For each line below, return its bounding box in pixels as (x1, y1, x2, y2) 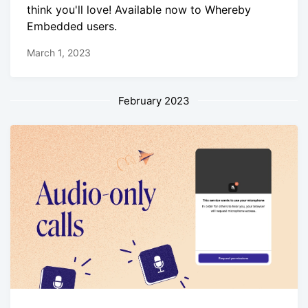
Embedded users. (27, 19, 117, 33)
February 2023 (118, 93, 190, 107)
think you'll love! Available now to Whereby (27, 2, 251, 16)
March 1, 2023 (27, 46, 91, 58)
